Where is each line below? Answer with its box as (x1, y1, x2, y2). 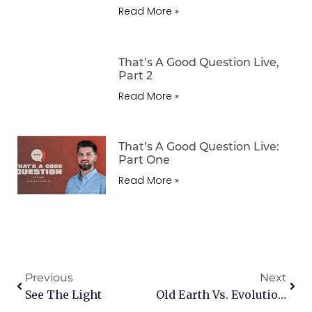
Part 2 (118, 67, 153, 82)
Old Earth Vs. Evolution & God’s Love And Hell (278, 288, 286, 302)
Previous (25, 271, 73, 285)
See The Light (25, 288, 102, 302)
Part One (118, 152, 171, 167)
